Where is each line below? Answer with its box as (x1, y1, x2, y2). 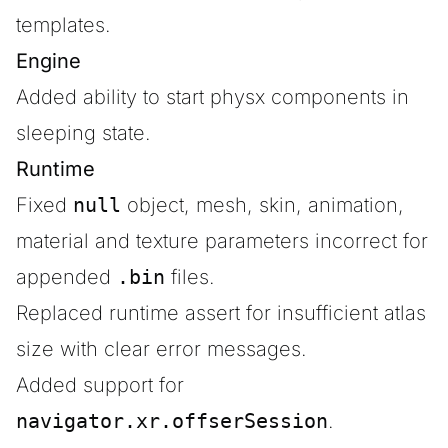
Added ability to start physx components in (16, 85, 409, 109)
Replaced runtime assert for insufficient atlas (16, 301, 426, 325)
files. (165, 265, 215, 289)
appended (16, 265, 117, 289)
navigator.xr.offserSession (16, 409, 328, 433)
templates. (16, 13, 111, 37)
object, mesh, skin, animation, (121, 193, 404, 217)
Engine (16, 49, 81, 73)
